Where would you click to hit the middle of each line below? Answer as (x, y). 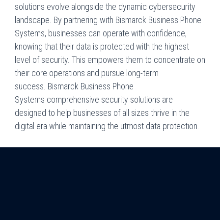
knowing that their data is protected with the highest (102, 46)
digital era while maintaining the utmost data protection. (107, 126)
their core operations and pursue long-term (87, 73)
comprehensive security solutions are (109, 99)
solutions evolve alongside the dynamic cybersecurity (105, 6)
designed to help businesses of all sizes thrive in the (102, 112)
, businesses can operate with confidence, (116, 33)
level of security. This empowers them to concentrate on (110, 59)
